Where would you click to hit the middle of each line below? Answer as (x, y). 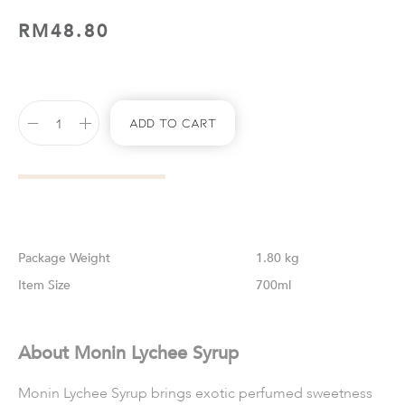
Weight (90, 258)
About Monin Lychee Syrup (128, 353)
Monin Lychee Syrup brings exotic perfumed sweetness (195, 393)
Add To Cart (173, 122)
